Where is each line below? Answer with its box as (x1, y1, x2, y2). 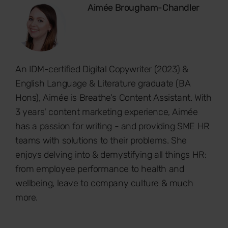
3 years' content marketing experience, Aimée (15, 106, 198, 118)
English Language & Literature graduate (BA (15, 78, 191, 89)
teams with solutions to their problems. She (15, 135, 187, 146)
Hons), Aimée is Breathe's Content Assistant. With (15, 92, 212, 103)
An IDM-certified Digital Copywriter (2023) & (15, 64, 188, 75)
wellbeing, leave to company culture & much (15, 178, 193, 189)
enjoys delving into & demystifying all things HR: (15, 149, 207, 160)
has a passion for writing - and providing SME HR (15, 121, 210, 132)
